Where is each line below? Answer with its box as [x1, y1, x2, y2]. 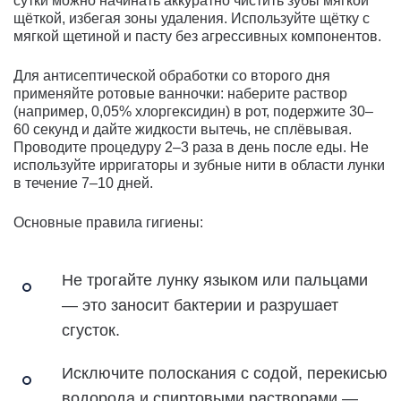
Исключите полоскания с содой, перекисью [62, 363, 388, 382]
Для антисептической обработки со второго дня [13, 67, 330, 83]
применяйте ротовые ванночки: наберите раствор [13, 85, 347, 101]
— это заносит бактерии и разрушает [62, 295, 338, 314]
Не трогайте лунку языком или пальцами [62, 270, 368, 289]
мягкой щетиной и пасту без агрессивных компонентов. [13, 28, 381, 44]
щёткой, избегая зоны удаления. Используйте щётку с [13, 10, 370, 26]
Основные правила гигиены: [13, 214, 203, 230]
